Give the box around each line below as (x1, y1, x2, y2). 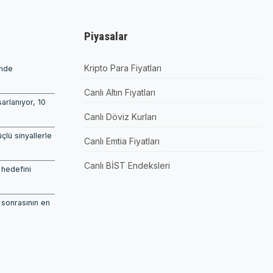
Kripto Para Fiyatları (83, 63, 161, 74)
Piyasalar (83, 29, 128, 44)
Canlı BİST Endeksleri (83, 160, 170, 171)
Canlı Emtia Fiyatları (83, 136, 160, 147)
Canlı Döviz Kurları (83, 112, 157, 122)
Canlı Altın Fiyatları (83, 87, 155, 98)
